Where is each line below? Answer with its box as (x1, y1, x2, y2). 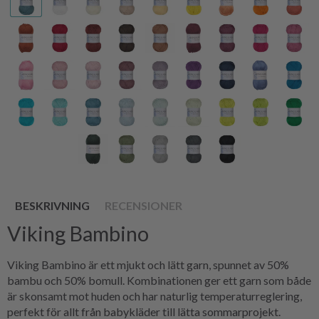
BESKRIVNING (15, 198, 90, 212)
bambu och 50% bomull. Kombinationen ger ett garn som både (7, 273, 311, 287)
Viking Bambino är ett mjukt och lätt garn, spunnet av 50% (7, 257, 289, 271)
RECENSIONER (105, 198, 182, 212)
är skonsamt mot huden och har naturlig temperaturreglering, (7, 288, 302, 303)
